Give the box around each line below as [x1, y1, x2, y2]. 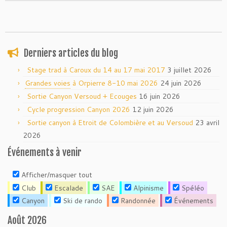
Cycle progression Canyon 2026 [27, 104, 130, 115]
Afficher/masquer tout [19, 170, 92, 180]
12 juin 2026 [132, 104, 174, 115]
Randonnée [118, 196, 156, 206]
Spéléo [179, 182, 205, 193]
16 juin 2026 [139, 91, 180, 102]
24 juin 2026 [160, 78, 202, 89]
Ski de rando [60, 196, 102, 206]
